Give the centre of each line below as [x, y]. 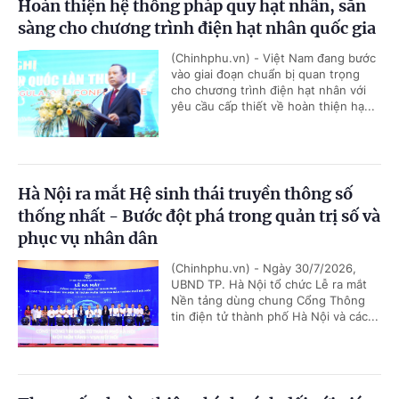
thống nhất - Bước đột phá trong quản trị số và [199, 216]
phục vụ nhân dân [88, 238]
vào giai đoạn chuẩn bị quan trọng [265, 73]
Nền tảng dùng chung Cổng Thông [268, 300]
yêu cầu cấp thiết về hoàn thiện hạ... [273, 106]
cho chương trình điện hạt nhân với [269, 90]
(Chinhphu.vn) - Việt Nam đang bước [273, 57]
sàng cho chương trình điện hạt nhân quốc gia [197, 28]
